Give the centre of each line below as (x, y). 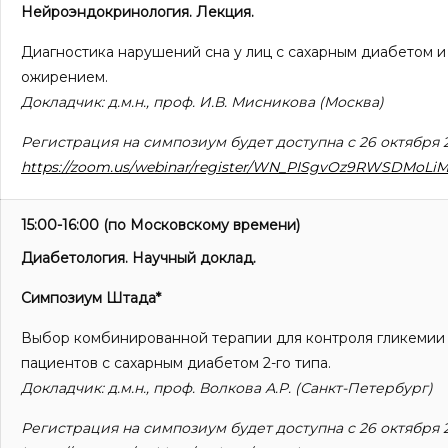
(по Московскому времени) (199, 225)
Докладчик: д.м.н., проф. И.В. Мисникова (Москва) (202, 102)
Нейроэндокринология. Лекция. (137, 12)
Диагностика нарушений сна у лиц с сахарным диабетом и (233, 52)
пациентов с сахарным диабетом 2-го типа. (176, 363)
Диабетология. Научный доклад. (138, 258)
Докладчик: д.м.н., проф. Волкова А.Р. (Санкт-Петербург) (227, 388)
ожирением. (64, 77)
